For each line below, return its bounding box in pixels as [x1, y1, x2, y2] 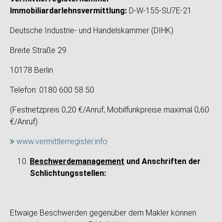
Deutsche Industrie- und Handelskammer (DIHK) [10, 26, 173, 35]
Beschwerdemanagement [30, 157, 124, 166]
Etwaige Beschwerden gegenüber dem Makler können [10, 208, 196, 218]
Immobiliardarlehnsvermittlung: [10, 6, 129, 15]
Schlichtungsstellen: [30, 168, 106, 178]
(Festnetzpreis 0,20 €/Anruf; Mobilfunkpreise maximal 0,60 [10, 105, 209, 114]
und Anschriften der [126, 157, 201, 166]
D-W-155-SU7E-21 [129, 6, 192, 15]
